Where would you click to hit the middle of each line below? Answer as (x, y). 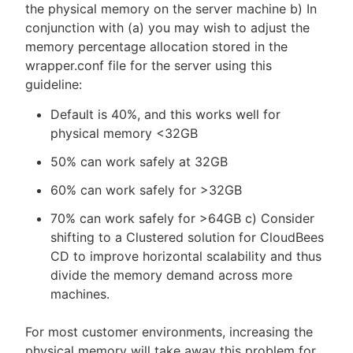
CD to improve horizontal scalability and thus (186, 256)
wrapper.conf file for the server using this (149, 65)
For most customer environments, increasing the (169, 332)
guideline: (54, 84)
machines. (80, 294)
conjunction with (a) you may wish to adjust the (167, 28)
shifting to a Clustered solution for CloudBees (187, 237)
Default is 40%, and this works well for (165, 114)
